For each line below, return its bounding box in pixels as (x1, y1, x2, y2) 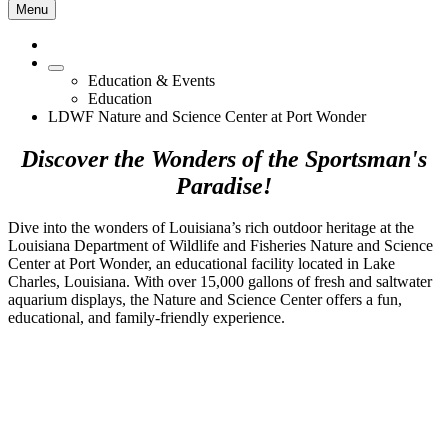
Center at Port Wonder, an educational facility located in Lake (8, 255, 395, 273)
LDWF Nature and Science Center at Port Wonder (48, 107, 366, 125)
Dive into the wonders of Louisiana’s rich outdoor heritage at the (8, 219, 414, 237)
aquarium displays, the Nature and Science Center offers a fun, (8, 291, 402, 309)
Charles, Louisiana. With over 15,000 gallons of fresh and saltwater (8, 273, 432, 291)
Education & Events (88, 71, 215, 89)
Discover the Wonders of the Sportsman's (21, 145, 427, 172)
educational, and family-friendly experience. (8, 309, 289, 327)
